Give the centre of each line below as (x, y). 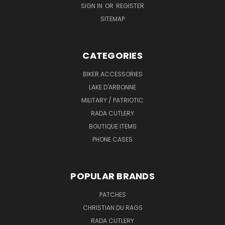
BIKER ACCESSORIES (113, 74)
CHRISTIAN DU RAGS (113, 207)
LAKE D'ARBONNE (113, 87)
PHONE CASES (113, 139)
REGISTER (130, 6)
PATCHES (113, 194)
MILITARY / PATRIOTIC (113, 100)
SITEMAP (113, 19)
